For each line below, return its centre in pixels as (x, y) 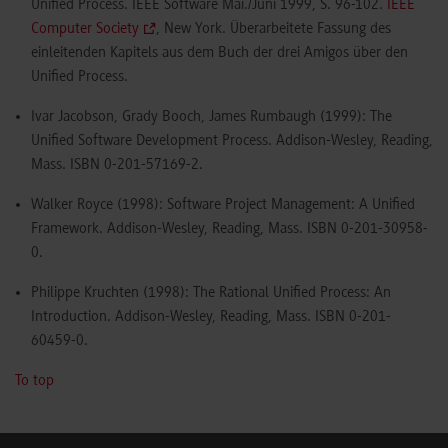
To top (34, 381)
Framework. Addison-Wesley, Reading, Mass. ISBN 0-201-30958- (229, 229)
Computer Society (85, 29)
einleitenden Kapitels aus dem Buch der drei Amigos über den (219, 53)
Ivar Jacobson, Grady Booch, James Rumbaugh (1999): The (211, 117)
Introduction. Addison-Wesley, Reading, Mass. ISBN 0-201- (211, 317)
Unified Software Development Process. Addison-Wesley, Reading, (232, 141)
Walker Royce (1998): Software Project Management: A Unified (223, 205)
